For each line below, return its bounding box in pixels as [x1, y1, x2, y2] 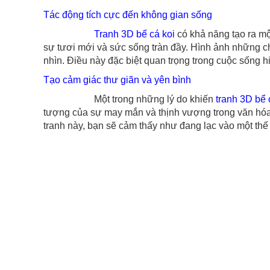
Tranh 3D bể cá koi [89, 29, 175, 39]
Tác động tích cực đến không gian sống [43, 10, 212, 20]
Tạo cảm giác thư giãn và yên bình [43, 75, 191, 85]
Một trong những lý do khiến [43, 94, 213, 104]
